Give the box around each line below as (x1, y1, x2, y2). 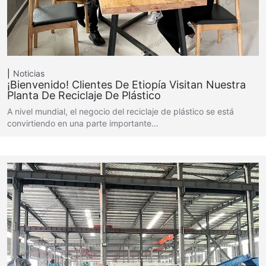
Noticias (13, 68, 45, 78)
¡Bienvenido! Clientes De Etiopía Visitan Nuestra (7, 78, 246, 91)
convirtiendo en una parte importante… (7, 118, 159, 128)
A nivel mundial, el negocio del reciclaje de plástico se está (7, 106, 234, 116)
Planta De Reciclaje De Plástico (7, 89, 161, 102)
